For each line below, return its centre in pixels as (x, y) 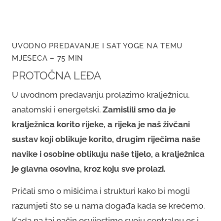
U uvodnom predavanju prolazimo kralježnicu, (101, 94)
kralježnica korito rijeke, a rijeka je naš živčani (101, 124)
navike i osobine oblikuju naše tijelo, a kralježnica (108, 154)
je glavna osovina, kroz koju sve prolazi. (89, 168)
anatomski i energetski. (57, 109)
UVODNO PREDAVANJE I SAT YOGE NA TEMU (97, 46)
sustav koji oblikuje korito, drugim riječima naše (106, 139)
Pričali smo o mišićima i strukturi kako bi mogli (101, 191)
